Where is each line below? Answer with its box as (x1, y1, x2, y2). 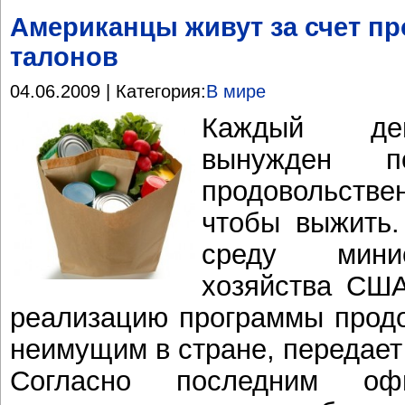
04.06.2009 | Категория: (10, 81, 206, 102)
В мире (206, 81, 266, 102)
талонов (10, 42, 118, 71)
